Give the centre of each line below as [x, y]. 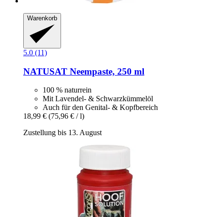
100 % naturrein [67, 90]
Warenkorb [42, 18]
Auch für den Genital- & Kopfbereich [100, 108]
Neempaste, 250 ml [106, 71]
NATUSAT [45, 71]
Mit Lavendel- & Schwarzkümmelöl [98, 99]
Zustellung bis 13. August [62, 133]
